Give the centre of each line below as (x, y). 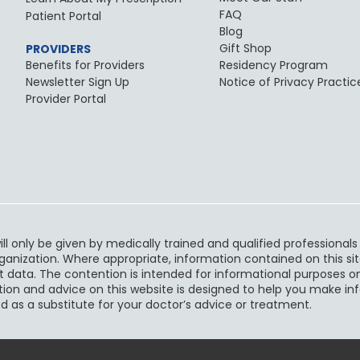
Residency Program (273, 65)
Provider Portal (66, 99)
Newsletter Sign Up (78, 82)
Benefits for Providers (86, 65)
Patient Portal (64, 16)
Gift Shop (245, 49)
